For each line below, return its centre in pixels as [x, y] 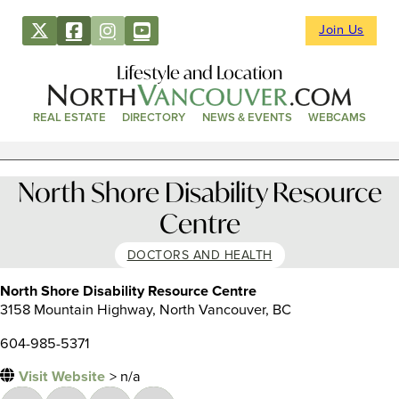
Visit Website [61, 377]
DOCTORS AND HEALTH [199, 256]
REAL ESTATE [70, 118]
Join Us [342, 31]
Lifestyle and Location [199, 72]
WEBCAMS [337, 118]
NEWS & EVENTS [247, 118]
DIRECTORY [154, 118]
